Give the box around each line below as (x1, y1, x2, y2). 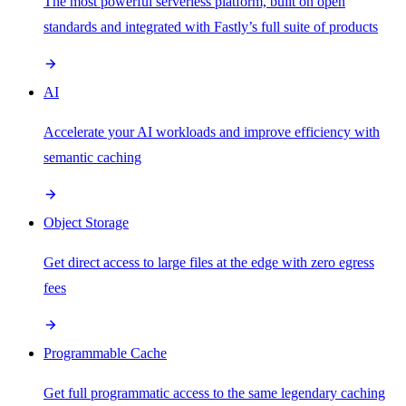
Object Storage (43, 214, 129, 230)
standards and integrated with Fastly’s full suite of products (43, 18, 378, 34)
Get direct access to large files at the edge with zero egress (43, 254, 374, 270)
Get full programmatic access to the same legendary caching (43, 384, 385, 401)
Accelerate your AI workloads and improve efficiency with (43, 123, 380, 140)
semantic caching (43, 149, 141, 165)
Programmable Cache (43, 344, 167, 361)
